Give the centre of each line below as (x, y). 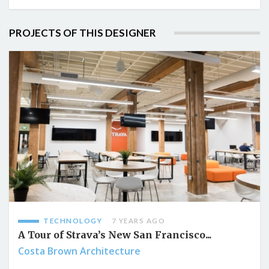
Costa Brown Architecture (79, 251)
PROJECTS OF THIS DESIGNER (83, 33)
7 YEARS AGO (138, 221)
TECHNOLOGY (73, 221)
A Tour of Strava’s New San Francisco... (115, 235)
